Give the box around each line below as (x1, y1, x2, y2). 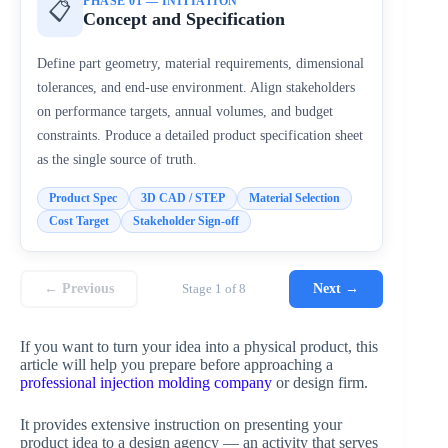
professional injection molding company (20, 373, 272, 391)
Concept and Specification (83, 9, 285, 30)
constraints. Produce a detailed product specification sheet (37, 126, 363, 143)
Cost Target (49, 213, 109, 228)
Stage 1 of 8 (181, 280, 246, 296)
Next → (313, 280, 360, 296)
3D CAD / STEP (141, 190, 225, 205)
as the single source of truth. (37, 150, 197, 167)
